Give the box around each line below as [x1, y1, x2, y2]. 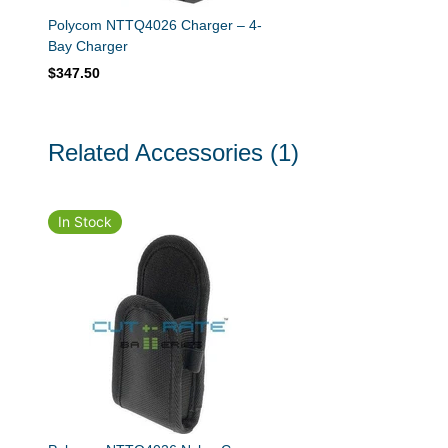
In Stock [58, 212, 112, 230]
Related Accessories [48, 138, 263, 166]
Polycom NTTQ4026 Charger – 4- [48, 16, 262, 33]
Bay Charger [48, 37, 128, 54]
